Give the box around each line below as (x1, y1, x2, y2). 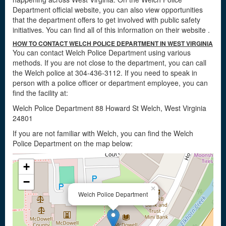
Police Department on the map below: (13, 138, 133, 148)
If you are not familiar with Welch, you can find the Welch (13, 128, 193, 138)
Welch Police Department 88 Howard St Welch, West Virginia (13, 103, 206, 113)
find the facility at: (13, 88, 68, 98)
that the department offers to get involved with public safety (13, 15, 200, 25)
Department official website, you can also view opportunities (13, 5, 203, 15)
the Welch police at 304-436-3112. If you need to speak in (13, 68, 197, 78)
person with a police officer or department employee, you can (13, 78, 208, 88)
